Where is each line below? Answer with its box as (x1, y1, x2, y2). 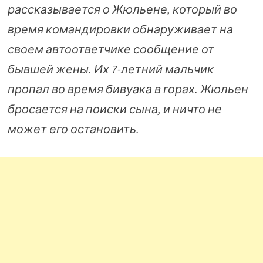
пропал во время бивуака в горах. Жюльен (7, 81, 248, 96)
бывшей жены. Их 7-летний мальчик (7, 61, 214, 76)
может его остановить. (7, 121, 139, 136)
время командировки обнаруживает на (7, 21, 233, 36)
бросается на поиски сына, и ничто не (7, 101, 222, 116)
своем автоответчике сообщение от (7, 41, 214, 56)
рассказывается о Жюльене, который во (7, 1, 237, 16)
